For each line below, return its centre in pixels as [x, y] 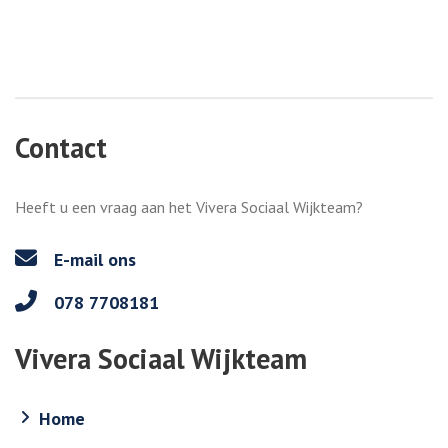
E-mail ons [92, 260]
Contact [61, 147]
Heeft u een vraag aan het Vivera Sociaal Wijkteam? [189, 206]
